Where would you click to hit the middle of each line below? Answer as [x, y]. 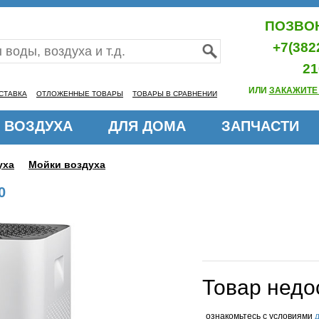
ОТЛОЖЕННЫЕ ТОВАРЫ [80, 94]
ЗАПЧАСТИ [260, 126]
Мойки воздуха [67, 164]
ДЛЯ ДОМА [147, 126]
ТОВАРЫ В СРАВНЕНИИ [175, 94]
